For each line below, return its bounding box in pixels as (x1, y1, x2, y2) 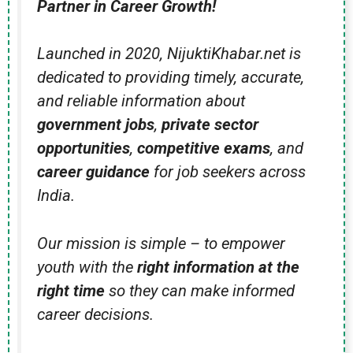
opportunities (37, 139, 130, 158)
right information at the (137, 257, 299, 277)
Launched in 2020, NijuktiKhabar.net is (37, 44, 301, 64)
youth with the (37, 257, 137, 277)
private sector (162, 115, 258, 135)
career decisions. (37, 304, 154, 324)
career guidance (37, 162, 150, 182)
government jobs (37, 115, 154, 135)
